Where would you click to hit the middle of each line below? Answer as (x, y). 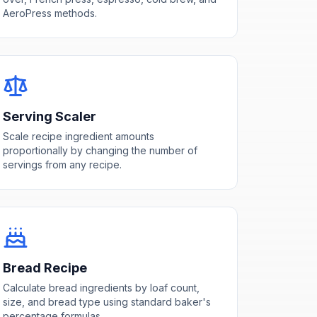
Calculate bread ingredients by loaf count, (101, 287)
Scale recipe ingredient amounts (78, 136)
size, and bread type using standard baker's (106, 301)
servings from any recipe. (62, 164)
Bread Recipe (45, 267)
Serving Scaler (49, 116)
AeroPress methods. (50, 13)
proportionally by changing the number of (100, 150)
